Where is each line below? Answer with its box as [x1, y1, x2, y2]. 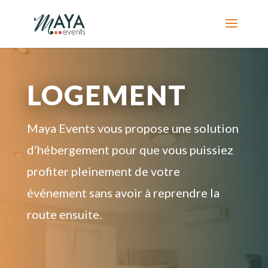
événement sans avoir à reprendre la [26, 185, 220, 200]
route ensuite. [26, 207, 102, 222]
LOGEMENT [26, 78, 187, 112]
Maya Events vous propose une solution [26, 121, 239, 136]
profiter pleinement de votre [26, 164, 180, 179]
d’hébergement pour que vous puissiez [26, 142, 233, 157]
